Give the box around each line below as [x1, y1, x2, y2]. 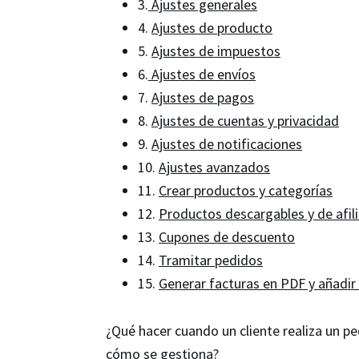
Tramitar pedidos [159, 251, 263, 269]
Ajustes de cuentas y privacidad [151, 111, 339, 130]
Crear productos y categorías [159, 181, 333, 200]
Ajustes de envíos [148, 65, 256, 83]
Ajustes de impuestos [151, 42, 280, 60]
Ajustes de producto [151, 18, 272, 37]
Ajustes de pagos [151, 88, 254, 107]
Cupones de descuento [159, 228, 295, 246]
